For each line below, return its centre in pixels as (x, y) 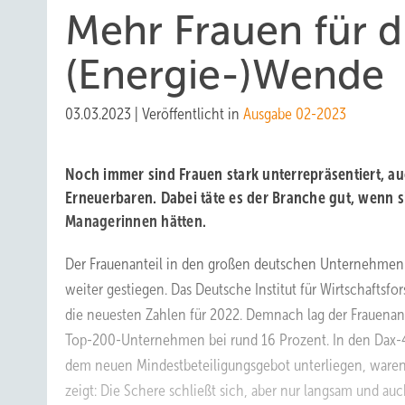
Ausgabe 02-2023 (295, 114)
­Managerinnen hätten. (136, 221)
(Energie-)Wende (225, 75)
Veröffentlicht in (193, 114)
